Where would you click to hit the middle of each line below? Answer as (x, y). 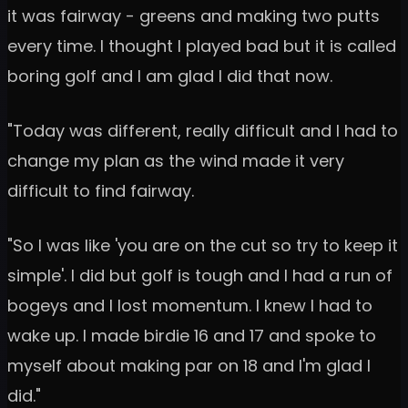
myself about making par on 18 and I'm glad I (189, 366)
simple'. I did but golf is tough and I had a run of (200, 276)
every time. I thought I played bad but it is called (202, 46)
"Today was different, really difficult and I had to (203, 131)
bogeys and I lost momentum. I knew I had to (190, 306)
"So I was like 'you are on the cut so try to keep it (203, 246)
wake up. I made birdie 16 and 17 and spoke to (192, 336)
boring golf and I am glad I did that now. (170, 76)
